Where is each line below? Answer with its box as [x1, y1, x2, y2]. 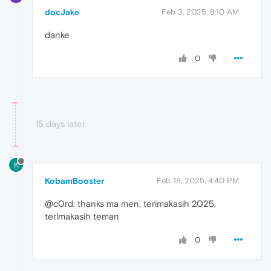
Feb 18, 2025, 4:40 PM [157, 176, 239, 186]
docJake [45, 7, 79, 17]
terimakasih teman [45, 211, 119, 222]
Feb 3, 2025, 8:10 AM [162, 7, 239, 16]
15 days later [35, 118, 85, 129]
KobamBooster [45, 176, 104, 186]
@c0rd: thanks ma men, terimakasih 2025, [45, 198, 216, 209]
